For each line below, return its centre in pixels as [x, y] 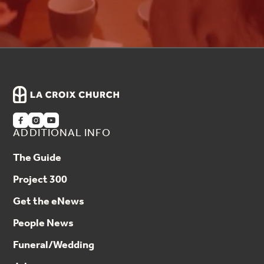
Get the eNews [49, 202]
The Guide [37, 158]
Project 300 [40, 180]
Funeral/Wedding [54, 245]
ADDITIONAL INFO [62, 133]
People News [44, 224]
